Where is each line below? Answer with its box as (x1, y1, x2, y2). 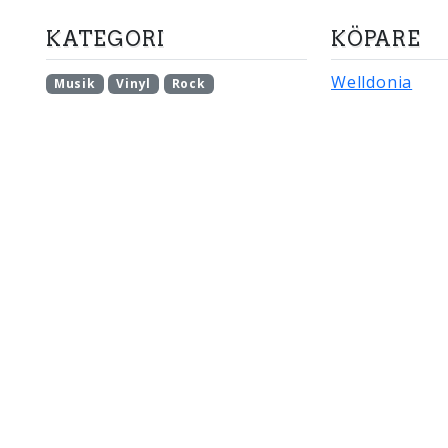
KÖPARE (331, 27, 421, 51)
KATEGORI (46, 27, 165, 51)
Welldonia (331, 71, 413, 93)
